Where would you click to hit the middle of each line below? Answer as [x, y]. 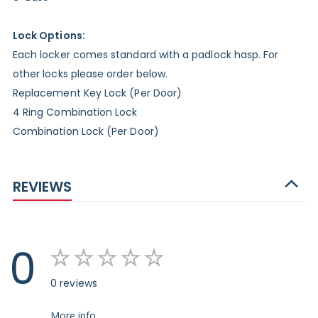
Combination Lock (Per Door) [86, 132]
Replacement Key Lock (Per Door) [97, 93]
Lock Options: [49, 36]
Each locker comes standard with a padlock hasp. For [146, 55]
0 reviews [74, 284]
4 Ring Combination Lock [75, 113]
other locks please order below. [90, 74]
